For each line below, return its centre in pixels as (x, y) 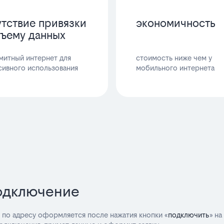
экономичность (176, 23)
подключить (188, 215)
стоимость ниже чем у (174, 57)
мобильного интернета (175, 67)
